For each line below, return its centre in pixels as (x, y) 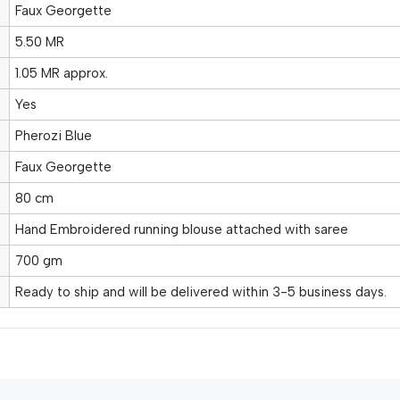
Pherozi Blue (53, 135)
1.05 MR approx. (61, 73)
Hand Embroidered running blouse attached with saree (181, 229)
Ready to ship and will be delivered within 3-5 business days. (200, 292)
